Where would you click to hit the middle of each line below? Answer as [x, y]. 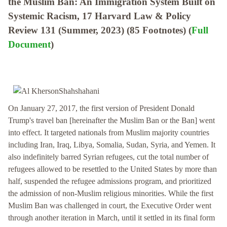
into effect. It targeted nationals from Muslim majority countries [109, 133]
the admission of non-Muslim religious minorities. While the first [111, 194]
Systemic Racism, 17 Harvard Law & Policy [100, 16]
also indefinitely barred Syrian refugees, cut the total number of [108, 157]
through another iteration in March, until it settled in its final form [111, 218]
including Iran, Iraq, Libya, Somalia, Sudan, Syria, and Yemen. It [112, 145]
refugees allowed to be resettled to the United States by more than [112, 169]
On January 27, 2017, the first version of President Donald [101, 108]
